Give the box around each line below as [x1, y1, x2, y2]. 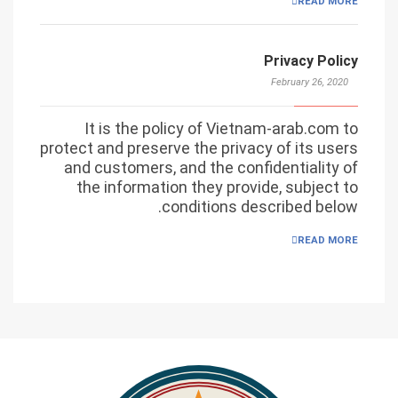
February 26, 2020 [270, 76, 348, 88]
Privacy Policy [264, 52, 358, 69]
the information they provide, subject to [76, 178, 358, 197]
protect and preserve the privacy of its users [40, 139, 358, 158]
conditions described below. [162, 197, 358, 217]
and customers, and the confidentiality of [64, 158, 358, 178]
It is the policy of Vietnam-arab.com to [84, 119, 358, 139]
